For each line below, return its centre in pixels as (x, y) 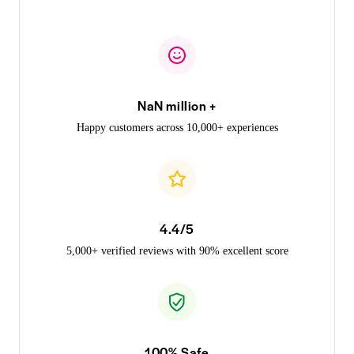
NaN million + (177, 105)
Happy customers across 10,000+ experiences (177, 127)
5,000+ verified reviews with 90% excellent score (177, 250)
